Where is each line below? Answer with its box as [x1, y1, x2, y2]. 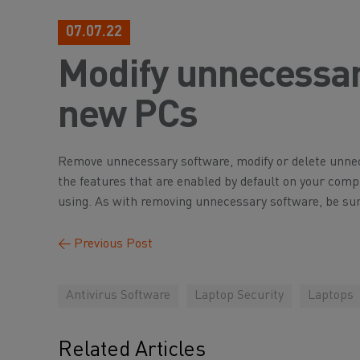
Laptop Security [194, 289, 284, 302]
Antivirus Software [66, 289, 170, 302]
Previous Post [71, 238, 153, 251]
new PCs [58, 97, 198, 136]
